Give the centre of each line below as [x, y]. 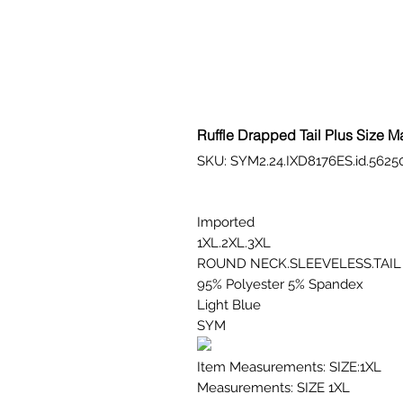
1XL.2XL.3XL [234, 242]
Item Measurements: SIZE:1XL [289, 367]
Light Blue [229, 304]
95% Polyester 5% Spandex [280, 284]
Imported [226, 222]
